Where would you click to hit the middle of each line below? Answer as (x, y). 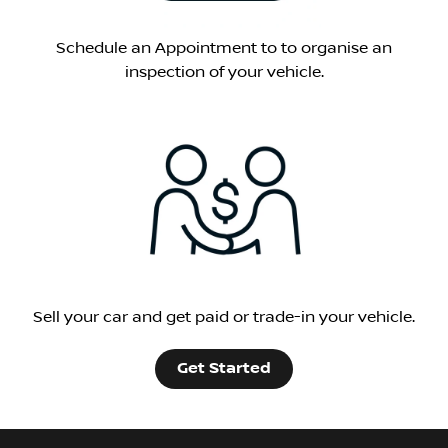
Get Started (224, 368)
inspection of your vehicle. (224, 71)
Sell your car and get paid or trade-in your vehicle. (224, 316)
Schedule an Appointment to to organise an (224, 47)
